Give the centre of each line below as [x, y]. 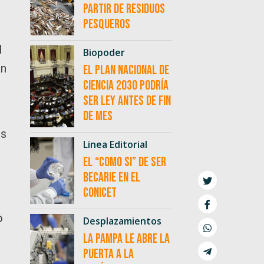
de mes [98, 117]
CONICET [100, 193]
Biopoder [104, 53]
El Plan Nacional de [126, 71]
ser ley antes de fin [127, 101]
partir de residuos [124, 9]
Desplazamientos [122, 221]
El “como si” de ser [124, 163]
